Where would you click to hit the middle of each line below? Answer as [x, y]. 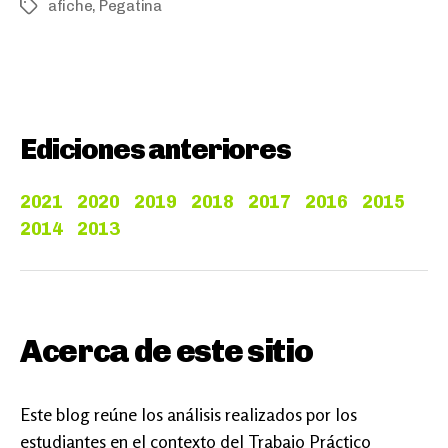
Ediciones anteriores [155, 149]
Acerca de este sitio [166, 350]
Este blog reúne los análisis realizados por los [188, 413]
